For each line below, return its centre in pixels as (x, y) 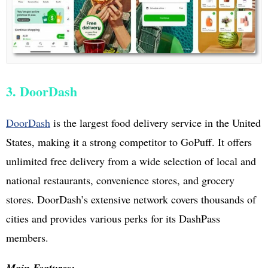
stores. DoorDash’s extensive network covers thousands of (131, 199)
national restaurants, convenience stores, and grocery (120, 180)
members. (27, 237)
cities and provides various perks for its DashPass (113, 218)
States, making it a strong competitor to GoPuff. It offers (129, 141)
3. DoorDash (42, 91)
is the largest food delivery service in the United (156, 122)
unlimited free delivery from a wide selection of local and (131, 161)
